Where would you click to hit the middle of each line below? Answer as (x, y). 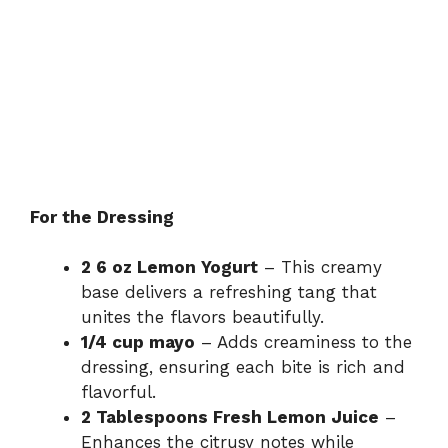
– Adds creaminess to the (303, 342)
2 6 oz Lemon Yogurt (169, 267)
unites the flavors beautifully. (202, 317)
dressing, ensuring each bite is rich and (243, 367)
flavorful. (118, 392)
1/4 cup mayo (138, 342)
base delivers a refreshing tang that (229, 292)
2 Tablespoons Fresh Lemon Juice (230, 417)
